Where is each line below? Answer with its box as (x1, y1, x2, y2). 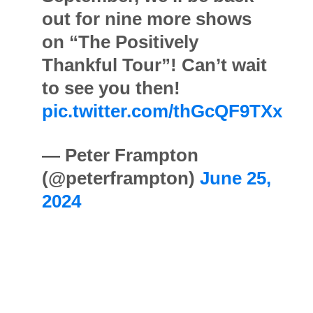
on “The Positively (41, 32, 198, 52)
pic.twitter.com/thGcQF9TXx (41, 101, 282, 122)
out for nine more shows (41, 9, 252, 29)
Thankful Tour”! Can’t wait (41, 55, 267, 75)
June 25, (199, 168, 271, 189)
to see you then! (41, 78, 180, 99)
